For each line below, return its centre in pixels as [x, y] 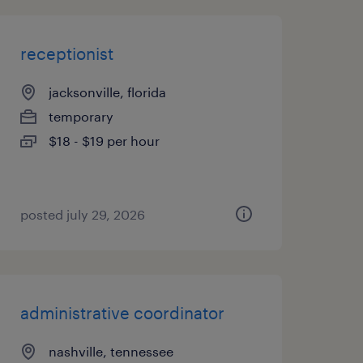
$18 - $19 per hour [104, 141]
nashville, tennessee [111, 351]
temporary [81, 116]
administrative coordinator [122, 313]
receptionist [66, 53]
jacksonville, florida [107, 92]
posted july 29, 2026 [82, 214]
